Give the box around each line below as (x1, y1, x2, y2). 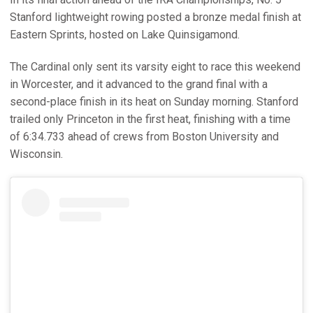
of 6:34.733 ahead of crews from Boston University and (10, 129, 279, 143)
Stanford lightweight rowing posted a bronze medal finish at (10, 10, 301, 24)
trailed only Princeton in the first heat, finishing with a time (10, 112, 291, 126)
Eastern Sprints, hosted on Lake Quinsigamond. (10, 27, 240, 41)
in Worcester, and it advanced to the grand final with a (10, 77, 268, 91)
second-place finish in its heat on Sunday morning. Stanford (10, 94, 298, 108)
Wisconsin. (10, 147, 63, 161)
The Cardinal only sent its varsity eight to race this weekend (10, 59, 300, 73)
